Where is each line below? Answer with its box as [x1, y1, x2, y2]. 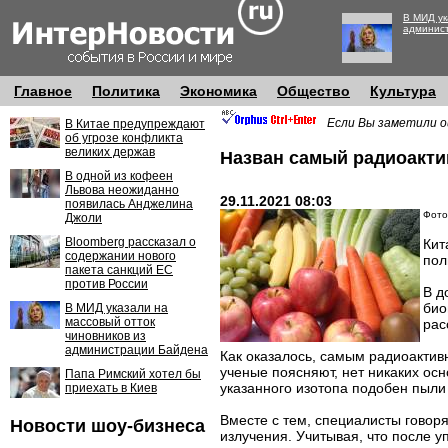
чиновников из [65, 329, 146, 343]
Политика [92, 83, 160, 99]
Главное [14, 83, 72, 99]
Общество [277, 83, 350, 99]
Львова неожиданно [65, 183, 179, 197]
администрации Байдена [65, 343, 208, 357]
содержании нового [65, 249, 176, 263]
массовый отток [65, 315, 155, 329]
